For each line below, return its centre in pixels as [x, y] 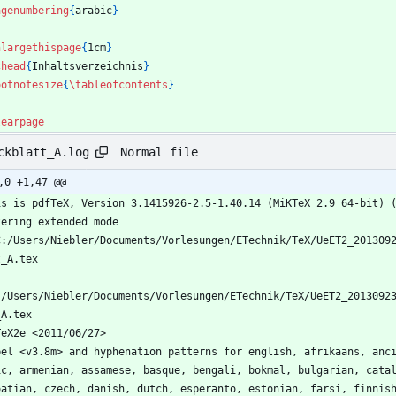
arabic [94, 11]
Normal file [159, 152]
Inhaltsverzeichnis [88, 67]
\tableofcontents [118, 85]
